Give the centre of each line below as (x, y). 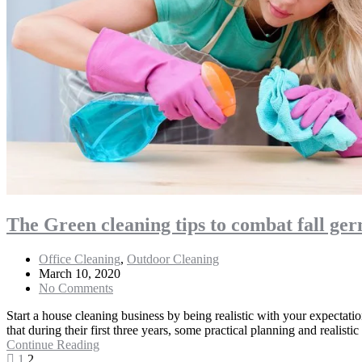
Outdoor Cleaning (173, 259)
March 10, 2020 (80, 273)
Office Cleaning (80, 259)
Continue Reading (53, 344)
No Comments (76, 288)
